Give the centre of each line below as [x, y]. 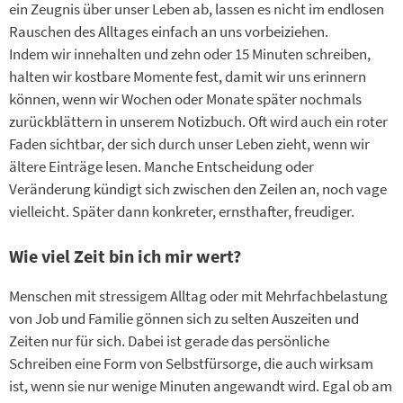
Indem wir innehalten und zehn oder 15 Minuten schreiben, [190, 54]
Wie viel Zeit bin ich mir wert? [125, 256]
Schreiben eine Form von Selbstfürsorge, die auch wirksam [191, 364]
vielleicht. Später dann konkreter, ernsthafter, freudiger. [182, 211]
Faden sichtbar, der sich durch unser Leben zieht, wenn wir [189, 143]
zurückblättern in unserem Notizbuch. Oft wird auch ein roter [198, 121]
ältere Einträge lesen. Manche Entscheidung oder [161, 166]
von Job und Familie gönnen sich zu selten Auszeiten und [184, 319]
